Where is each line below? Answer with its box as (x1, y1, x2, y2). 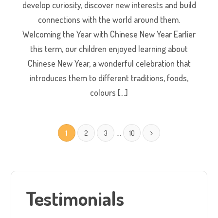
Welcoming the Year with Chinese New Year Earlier (22, 28, 196, 39)
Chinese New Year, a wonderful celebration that (27, 57, 191, 69)
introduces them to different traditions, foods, (30, 72, 188, 83)
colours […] (90, 87, 128, 98)
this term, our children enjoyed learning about (30, 43, 188, 54)
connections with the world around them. (38, 14, 180, 25)
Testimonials (26, 185, 125, 210)
